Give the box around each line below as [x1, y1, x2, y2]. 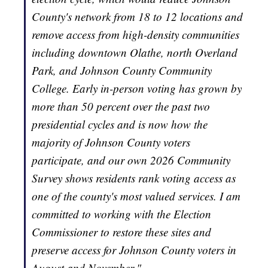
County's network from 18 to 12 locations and [32, 9, 243, 25]
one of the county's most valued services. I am [32, 188, 240, 204]
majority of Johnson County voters [32, 135, 190, 150]
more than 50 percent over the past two [32, 99, 210, 114]
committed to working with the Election [32, 206, 211, 222]
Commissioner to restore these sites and [32, 224, 211, 240]
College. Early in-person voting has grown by [32, 81, 242, 96]
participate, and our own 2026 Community [32, 153, 230, 168]
